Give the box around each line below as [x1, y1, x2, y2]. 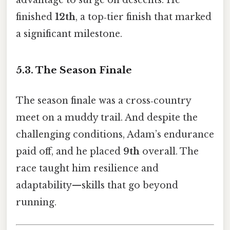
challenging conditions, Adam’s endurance [16, 129, 214, 141]
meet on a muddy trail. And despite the [16, 112, 198, 124]
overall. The [140, 146, 199, 158]
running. [16, 197, 56, 208]
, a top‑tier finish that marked [75, 11, 212, 23]
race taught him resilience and [16, 163, 159, 175]
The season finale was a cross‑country [16, 95, 191, 107]
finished [16, 11, 55, 23]
